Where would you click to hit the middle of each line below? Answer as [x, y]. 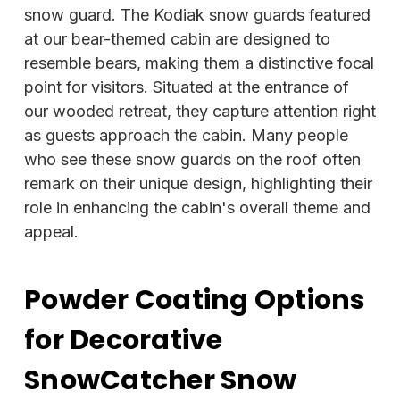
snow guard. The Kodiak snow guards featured [197, 15]
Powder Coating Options [195, 300]
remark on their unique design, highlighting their [198, 183]
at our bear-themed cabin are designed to [177, 39]
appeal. [51, 232]
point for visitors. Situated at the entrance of [187, 87]
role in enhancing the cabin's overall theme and [197, 208]
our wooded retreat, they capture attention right [200, 111]
